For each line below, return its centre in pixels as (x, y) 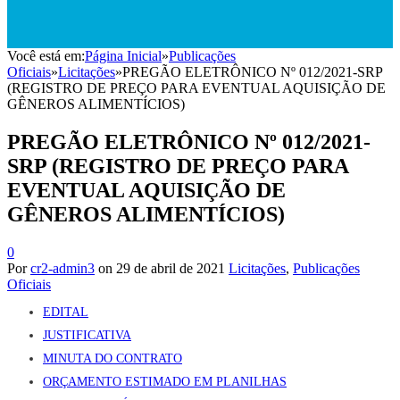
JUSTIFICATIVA (87, 335)
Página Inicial (123, 56)
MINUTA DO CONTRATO (112, 358)
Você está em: (46, 56)
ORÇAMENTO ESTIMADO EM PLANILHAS (165, 381)
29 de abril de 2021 (171, 268)
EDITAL (66, 312)
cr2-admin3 (62, 268)
